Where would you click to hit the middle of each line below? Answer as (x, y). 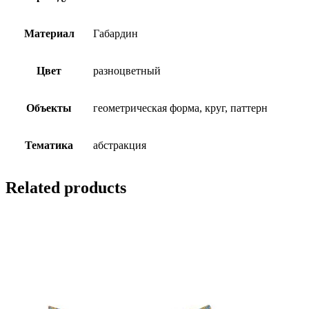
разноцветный (127, 71)
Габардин (116, 34)
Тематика (49, 146)
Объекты (49, 108)
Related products (66, 188)
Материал (49, 34)
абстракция (120, 146)
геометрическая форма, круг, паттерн (180, 108)
